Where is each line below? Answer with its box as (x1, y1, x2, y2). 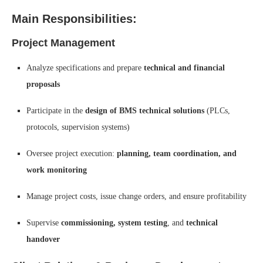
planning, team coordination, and (117, 149, 237, 158)
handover (26, 235, 60, 244)
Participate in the (26, 106, 85, 115)
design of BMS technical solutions (85, 106, 204, 115)
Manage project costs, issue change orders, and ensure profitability (26, 192, 247, 201)
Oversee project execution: (26, 149, 117, 158)
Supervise (26, 218, 61, 227)
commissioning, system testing (61, 218, 167, 227)
